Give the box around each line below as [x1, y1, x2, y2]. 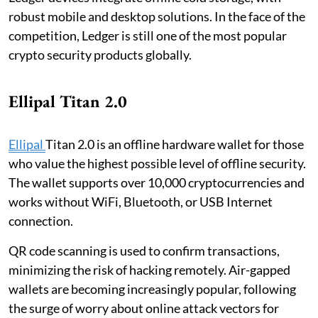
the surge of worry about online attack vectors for [9, 300, 279, 316]
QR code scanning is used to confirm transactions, [9, 242, 280, 258]
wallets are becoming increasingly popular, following [9, 280, 296, 297]
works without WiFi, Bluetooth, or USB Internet [9, 193, 273, 209]
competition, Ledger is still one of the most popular [9, 27, 287, 43]
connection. [9, 212, 73, 229]
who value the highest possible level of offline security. [9, 155, 306, 171]
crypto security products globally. [9, 46, 192, 62]
